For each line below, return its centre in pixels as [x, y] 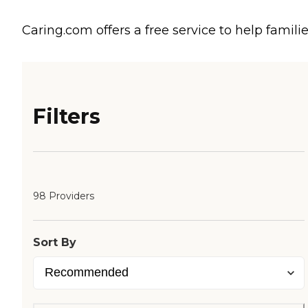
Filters [67, 117]
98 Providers [64, 196]
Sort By [55, 243]
